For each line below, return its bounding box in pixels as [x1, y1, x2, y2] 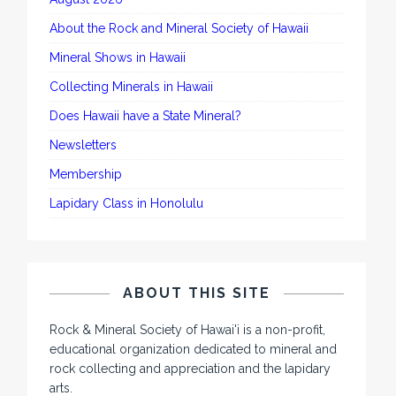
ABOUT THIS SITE [123, 285, 271, 302]
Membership [49, 167, 123, 182]
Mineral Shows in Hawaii [49, 50, 187, 65]
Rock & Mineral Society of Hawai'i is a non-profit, [49, 323, 326, 338]
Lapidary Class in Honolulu [49, 196, 204, 211]
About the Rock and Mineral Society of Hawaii [49, 21, 309, 36]
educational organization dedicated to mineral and [49, 342, 338, 357]
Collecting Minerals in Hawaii [49, 80, 214, 95]
